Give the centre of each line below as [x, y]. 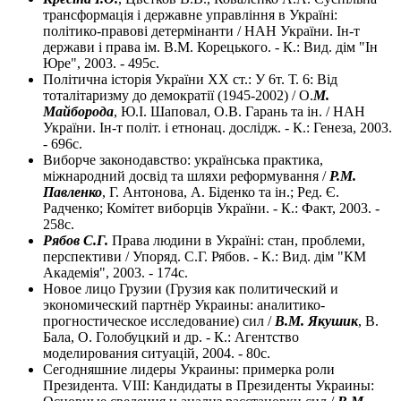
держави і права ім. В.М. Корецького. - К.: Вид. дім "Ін [210, 47]
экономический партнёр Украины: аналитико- [184, 305]
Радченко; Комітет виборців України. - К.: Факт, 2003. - [211, 209]
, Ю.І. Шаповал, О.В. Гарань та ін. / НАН [239, 112]
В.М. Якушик [316, 321]
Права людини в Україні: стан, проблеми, [239, 241]
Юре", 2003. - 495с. [101, 64]
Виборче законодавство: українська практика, [183, 160]
